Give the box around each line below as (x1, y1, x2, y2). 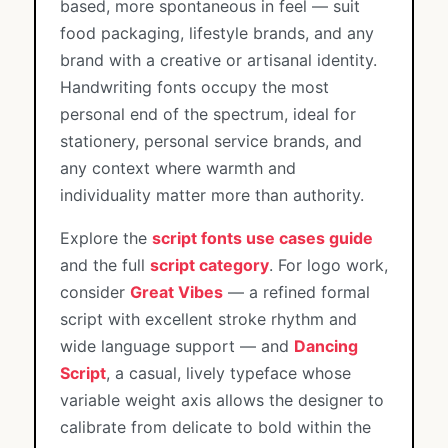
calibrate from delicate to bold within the (60, 417, 371, 437)
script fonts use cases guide (152, 228, 373, 248)
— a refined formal (223, 282, 370, 302)
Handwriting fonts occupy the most (60, 77, 329, 97)
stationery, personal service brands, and (60, 131, 362, 151)
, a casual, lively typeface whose (106, 363, 351, 383)
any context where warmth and (60, 158, 296, 178)
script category (150, 255, 269, 275)
